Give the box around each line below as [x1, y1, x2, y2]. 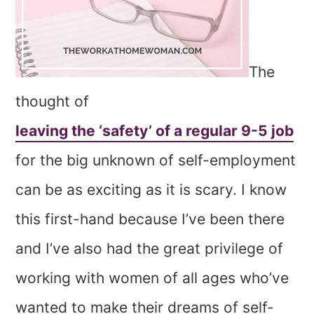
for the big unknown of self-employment [15, 151, 296, 169]
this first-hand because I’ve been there [15, 210, 285, 228]
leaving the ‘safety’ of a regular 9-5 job [15, 121, 294, 139]
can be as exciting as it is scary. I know [15, 180, 287, 198]
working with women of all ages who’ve [15, 268, 289, 287]
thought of [15, 92, 90, 110]
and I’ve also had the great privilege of [15, 239, 284, 257]
